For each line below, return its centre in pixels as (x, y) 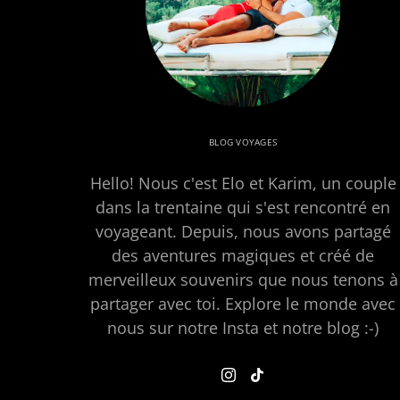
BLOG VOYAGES (243, 142)
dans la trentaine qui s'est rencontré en (243, 207)
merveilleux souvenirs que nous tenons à (243, 279)
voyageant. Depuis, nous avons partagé (243, 231)
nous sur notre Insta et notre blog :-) (243, 328)
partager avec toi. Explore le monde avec (243, 304)
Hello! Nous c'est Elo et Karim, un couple (243, 183)
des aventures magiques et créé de (243, 255)
